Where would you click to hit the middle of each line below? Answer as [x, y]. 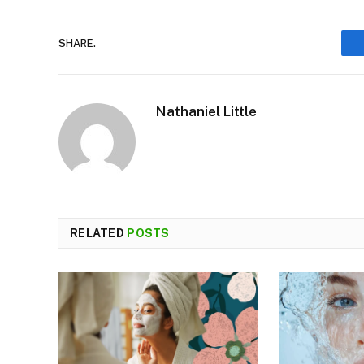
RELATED [99, 234]
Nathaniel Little [206, 112]
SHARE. [77, 43]
